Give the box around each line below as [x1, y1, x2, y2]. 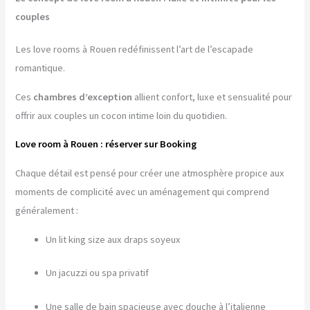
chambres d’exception [33, 90, 133, 103]
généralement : [15, 204, 79, 217]
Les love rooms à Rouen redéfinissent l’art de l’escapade [15, 43, 254, 56]
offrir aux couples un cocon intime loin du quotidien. [15, 109, 228, 122]
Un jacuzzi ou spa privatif [46, 266, 149, 280]
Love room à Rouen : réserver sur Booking [15, 138, 197, 151]
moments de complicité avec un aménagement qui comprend [15, 185, 270, 199]
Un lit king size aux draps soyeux [46, 232, 181, 246]
